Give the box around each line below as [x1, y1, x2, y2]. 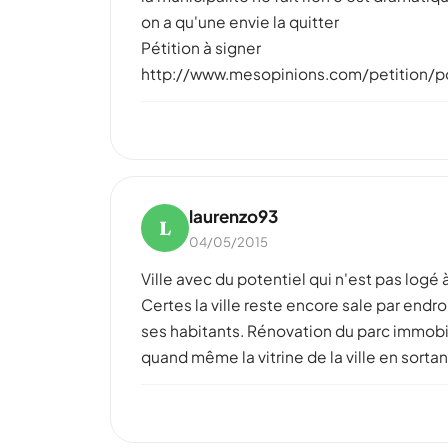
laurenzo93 [189, 205, 278, 227]
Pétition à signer [141, 38, 261, 57]
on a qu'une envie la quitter [141, 12, 339, 31]
